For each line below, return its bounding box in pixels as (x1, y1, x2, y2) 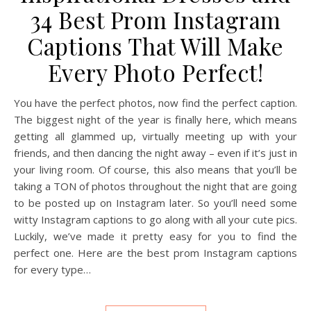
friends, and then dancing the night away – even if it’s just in (14, 146, 297, 160)
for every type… (14, 262, 91, 277)
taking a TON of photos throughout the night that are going (14, 179, 297, 194)
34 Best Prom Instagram (30, 4, 281, 35)
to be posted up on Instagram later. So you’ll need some (14, 196, 297, 210)
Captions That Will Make (27, 31, 284, 62)
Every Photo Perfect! (47, 57, 264, 88)
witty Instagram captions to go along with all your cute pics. (14, 212, 297, 227)
